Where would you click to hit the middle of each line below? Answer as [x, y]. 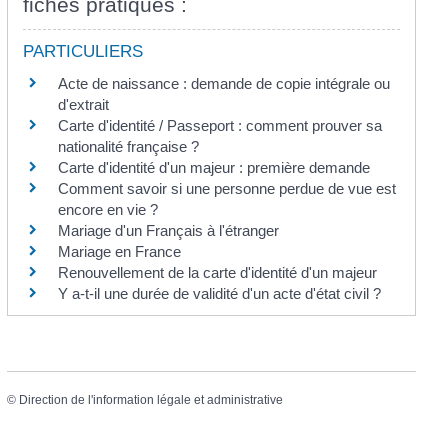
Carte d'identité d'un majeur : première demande [213, 167]
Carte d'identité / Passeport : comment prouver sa [219, 125]
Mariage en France [119, 251]
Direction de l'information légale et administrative [150, 399]
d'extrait [83, 104]
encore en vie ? [107, 209]
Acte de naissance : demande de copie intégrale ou [223, 83]
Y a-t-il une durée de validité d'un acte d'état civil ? [219, 293]
